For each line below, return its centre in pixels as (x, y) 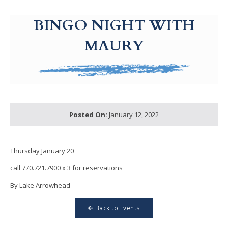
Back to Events (117, 207)
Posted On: (88, 115)
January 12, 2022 (133, 115)
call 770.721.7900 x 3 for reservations (66, 168)
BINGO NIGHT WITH (114, 25)
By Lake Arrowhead (40, 185)
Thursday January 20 (42, 150)
